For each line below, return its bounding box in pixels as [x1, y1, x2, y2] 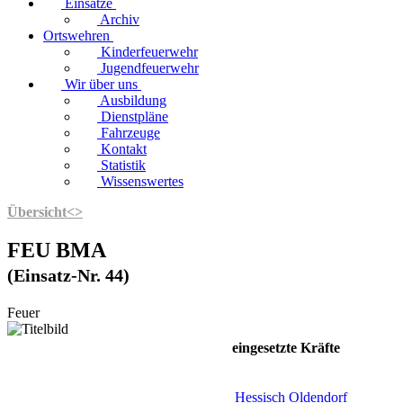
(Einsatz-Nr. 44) [7, 264, 130, 285]
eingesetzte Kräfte [232, 339, 340, 355]
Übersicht [7, 204, 67, 219]
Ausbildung [100, 93, 166, 108]
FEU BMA [7, 237, 106, 262]
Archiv [100, 12, 139, 27]
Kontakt [101, 141, 147, 157]
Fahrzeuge [101, 125, 160, 140]
